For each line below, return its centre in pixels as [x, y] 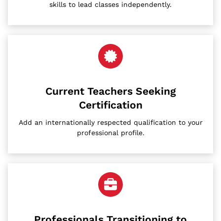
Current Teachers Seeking [110, 91]
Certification [110, 105]
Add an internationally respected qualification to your [110, 123]
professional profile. [110, 133]
